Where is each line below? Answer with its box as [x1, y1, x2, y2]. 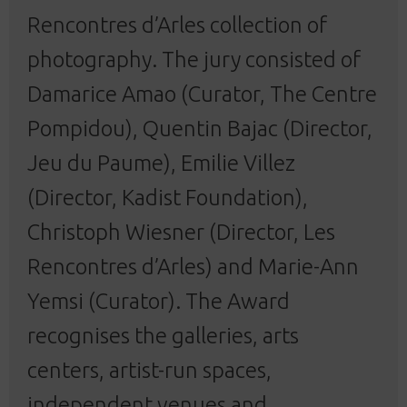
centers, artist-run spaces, [27, 357, 272, 382]
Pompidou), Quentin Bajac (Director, [27, 115, 372, 141]
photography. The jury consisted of [27, 46, 361, 72]
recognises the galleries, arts [27, 323, 299, 348]
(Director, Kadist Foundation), [27, 184, 308, 210]
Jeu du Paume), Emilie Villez [27, 150, 295, 175]
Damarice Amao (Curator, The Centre [27, 81, 377, 106]
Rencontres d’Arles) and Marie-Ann [27, 253, 359, 279]
